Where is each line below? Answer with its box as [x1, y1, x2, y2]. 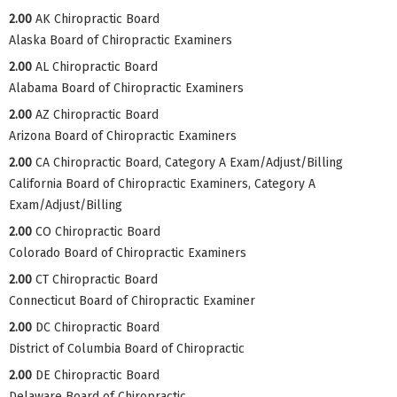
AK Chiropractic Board [35, 12, 160, 27]
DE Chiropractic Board [35, 368, 160, 384]
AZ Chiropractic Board [35, 107, 159, 123]
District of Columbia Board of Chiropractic [9, 341, 245, 357]
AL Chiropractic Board [35, 59, 158, 75]
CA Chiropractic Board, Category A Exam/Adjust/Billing [35, 155, 343, 171]
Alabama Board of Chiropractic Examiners [9, 81, 244, 97]
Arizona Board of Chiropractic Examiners [9, 128, 237, 144]
